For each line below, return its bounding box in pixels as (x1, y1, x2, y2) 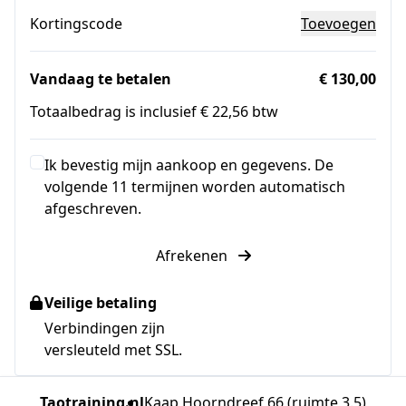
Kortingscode (30, 14, 122, 34)
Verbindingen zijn (44, 318, 165, 339)
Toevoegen (301, 14, 376, 34)
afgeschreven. (44, 198, 141, 219)
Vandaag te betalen (30, 69, 171, 90)
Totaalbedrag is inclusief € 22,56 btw (30, 101, 278, 122)
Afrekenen (155, 246, 231, 266)
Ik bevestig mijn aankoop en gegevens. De (44, 155, 333, 176)
